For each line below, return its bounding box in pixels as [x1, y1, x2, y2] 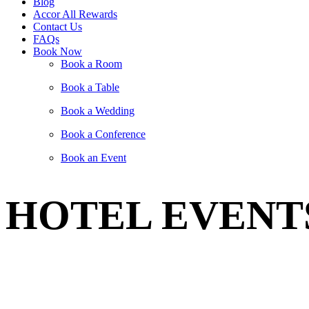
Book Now [33, 46, 82, 57]
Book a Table [61, 81, 119, 93]
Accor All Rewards [33, 8, 117, 20]
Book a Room [61, 58, 122, 70]
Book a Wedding [61, 105, 134, 117]
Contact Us [33, 21, 82, 32]
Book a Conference [61, 128, 146, 140]
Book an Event [61, 152, 126, 163]
